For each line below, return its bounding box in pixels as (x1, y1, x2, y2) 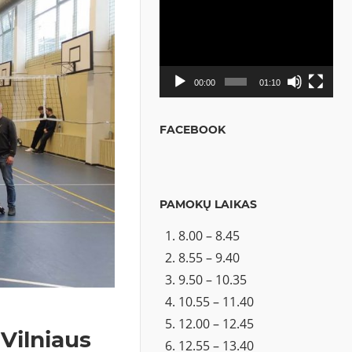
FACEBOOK (159, 122, 226, 137)
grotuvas (159, 23, 212, 41)
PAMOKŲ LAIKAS (159, 196, 258, 211)
